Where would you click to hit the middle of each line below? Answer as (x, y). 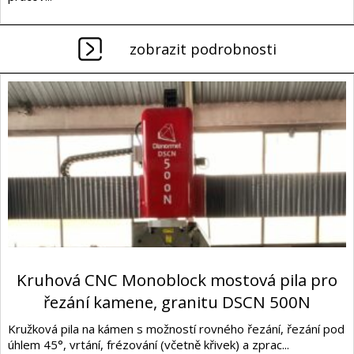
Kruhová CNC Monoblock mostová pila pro (177, 279)
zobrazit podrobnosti (203, 49)
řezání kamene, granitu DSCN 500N (177, 301)
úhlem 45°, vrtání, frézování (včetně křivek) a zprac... (149, 344)
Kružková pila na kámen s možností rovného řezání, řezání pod (176, 328)
